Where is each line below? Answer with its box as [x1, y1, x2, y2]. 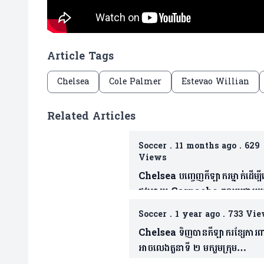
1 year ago [174, 207, 220, 222]
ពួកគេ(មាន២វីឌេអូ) [138, 198, 205, 216]
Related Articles [47, 107, 136, 127]
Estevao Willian [181, 74, 249, 90]
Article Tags [47, 47, 114, 67]
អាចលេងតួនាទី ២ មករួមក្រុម [138, 239, 237, 257]
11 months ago [174, 138, 236, 154]
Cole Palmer [109, 74, 161, 90]
